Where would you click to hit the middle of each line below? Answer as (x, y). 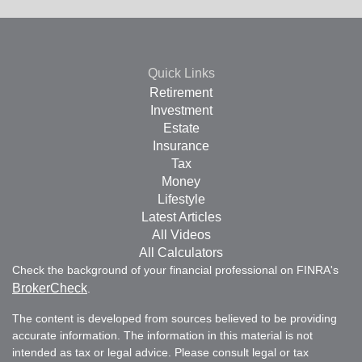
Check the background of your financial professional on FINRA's (175, 270)
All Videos (181, 235)
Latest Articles (181, 217)
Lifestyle (181, 200)
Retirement (181, 93)
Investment (181, 111)
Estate (181, 128)
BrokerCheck (50, 288)
